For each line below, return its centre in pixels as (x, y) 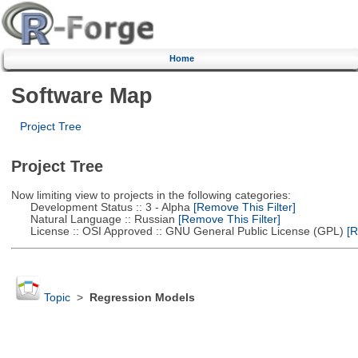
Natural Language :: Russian (93, 219)
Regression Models (142, 298)
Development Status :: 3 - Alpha (100, 207)
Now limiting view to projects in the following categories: (151, 195)
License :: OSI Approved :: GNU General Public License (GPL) (177, 231)
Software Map (82, 95)
